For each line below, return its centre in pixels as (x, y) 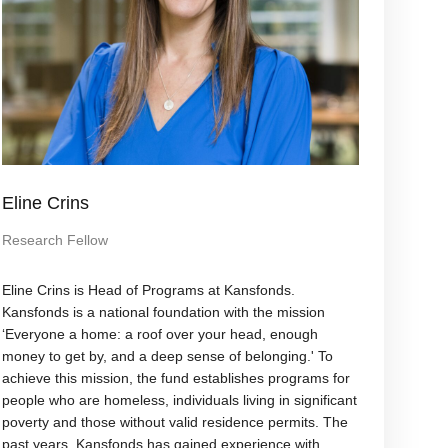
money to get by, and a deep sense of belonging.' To (168, 356)
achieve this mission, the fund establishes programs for (176, 378)
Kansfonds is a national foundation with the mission (164, 312)
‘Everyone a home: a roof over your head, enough (160, 334)
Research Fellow (55, 240)
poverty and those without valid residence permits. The (175, 422)
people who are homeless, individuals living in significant (180, 400)
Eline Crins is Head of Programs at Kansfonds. (149, 290)
